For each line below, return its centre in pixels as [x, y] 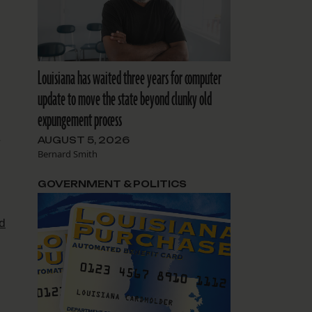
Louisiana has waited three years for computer [129, 79]
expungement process [79, 121]
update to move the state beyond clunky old [124, 100]
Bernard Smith [67, 154]
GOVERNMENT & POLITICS [112, 184]
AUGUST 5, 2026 [83, 140]
